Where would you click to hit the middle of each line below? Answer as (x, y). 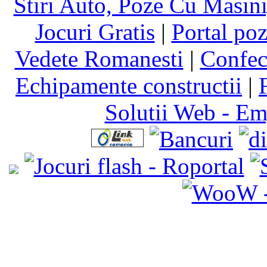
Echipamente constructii (129, 85)
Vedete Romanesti (99, 58)
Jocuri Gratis (95, 32)
